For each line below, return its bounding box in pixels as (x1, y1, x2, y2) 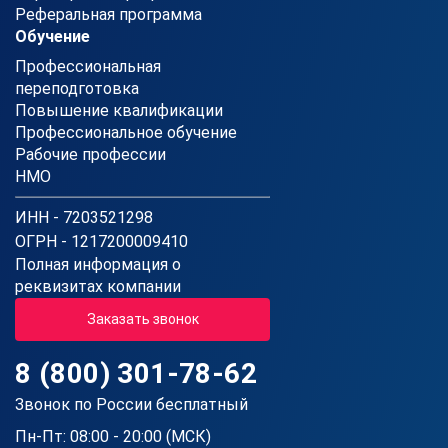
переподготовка (15, 78, 139, 98)
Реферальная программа (15, 4, 202, 24)
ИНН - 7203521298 (15, 207, 153, 227)
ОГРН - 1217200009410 (15, 231, 188, 251)
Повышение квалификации (15, 100, 223, 120)
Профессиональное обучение (15, 122, 237, 142)
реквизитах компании (15, 276, 181, 296)
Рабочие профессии (15, 144, 166, 164)
